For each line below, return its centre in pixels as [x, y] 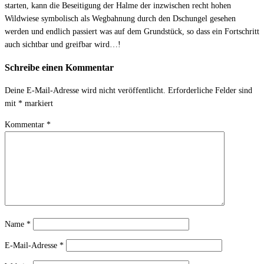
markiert [38, 103]
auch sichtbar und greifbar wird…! [63, 45]
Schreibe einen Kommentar [59, 67]
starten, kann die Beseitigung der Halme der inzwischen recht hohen [118, 6]
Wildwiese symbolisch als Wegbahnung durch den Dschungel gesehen [120, 19]
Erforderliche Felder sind [210, 90]
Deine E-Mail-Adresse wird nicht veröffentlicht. [85, 90]
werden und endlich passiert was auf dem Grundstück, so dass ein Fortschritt [132, 32]
